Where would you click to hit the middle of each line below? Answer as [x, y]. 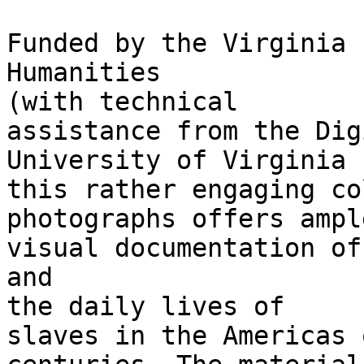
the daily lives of [145, 307]
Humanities [84, 73]
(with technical [122, 102]
